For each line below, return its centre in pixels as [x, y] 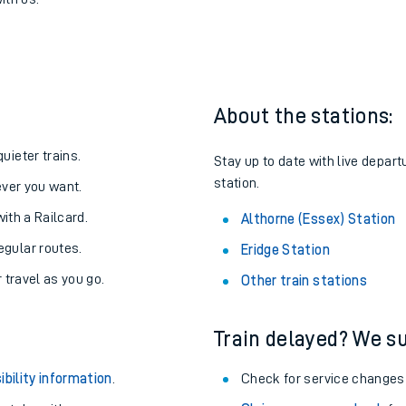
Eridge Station [285, 340]
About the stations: [304, 206]
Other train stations [304, 371]
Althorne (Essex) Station [319, 309]
